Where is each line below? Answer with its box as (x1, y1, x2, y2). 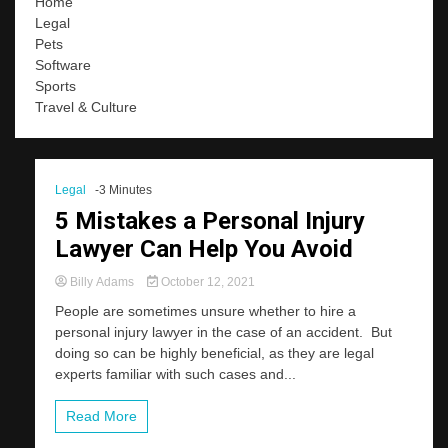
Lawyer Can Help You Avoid (55, 234, 353, 263)
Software (35, 56, 91, 73)
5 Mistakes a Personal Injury (55, 206, 365, 235)
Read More (66, 407, 137, 424)
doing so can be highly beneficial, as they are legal (55, 344, 374, 361)
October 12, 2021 (157, 274, 255, 289)
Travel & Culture (35, 98, 137, 115)
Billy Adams (67, 274, 137, 289)
